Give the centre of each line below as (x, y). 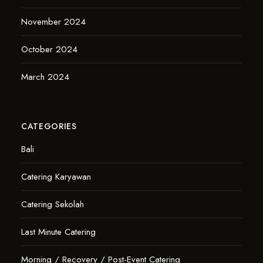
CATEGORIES (49, 126)
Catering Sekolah (52, 204)
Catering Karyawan (56, 177)
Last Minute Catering (58, 232)
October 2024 (49, 49)
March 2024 (45, 77)
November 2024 (53, 22)
